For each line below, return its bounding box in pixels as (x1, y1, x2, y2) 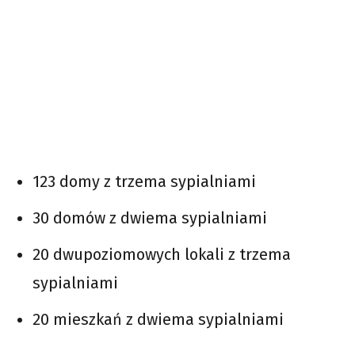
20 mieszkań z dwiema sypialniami (32, 310, 284, 330)
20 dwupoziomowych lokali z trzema (32, 245, 291, 265)
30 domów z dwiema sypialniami (32, 208, 267, 228)
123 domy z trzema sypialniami (32, 172, 256, 192)
